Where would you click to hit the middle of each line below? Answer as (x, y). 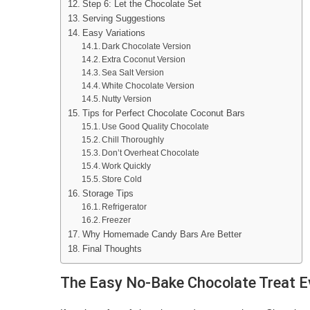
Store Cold (122, 179)
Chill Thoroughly (133, 139)
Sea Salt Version (133, 72)
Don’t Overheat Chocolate (151, 153)
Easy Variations (113, 33)
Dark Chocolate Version (147, 46)
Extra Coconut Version (144, 59)
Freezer (117, 220)
